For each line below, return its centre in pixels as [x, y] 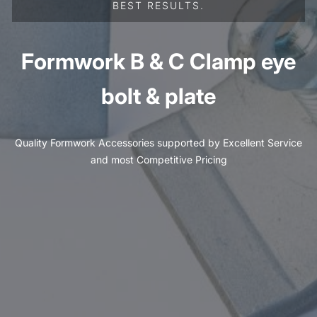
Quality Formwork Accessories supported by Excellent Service [158, 143]
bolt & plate [158, 96]
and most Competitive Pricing [158, 160]
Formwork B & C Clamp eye [158, 61]
